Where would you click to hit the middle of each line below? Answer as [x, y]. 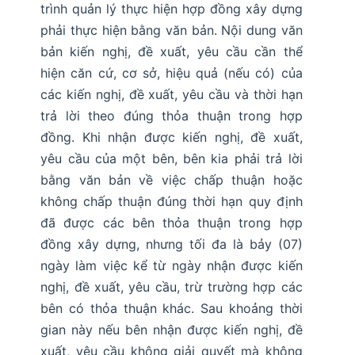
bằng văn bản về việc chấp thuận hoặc [172, 180]
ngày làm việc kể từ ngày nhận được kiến [172, 266]
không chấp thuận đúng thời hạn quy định [172, 202]
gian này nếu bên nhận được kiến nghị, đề [172, 330]
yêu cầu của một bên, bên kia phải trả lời [172, 159]
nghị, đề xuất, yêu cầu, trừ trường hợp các [172, 287]
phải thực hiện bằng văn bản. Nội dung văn [172, 31]
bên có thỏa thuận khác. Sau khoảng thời [172, 309]
